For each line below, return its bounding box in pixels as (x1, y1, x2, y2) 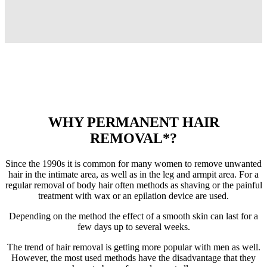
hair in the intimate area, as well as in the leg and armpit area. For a (8, 169, 259, 179)
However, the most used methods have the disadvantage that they (11, 252, 256, 263)
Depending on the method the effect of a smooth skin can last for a (9, 210, 258, 221)
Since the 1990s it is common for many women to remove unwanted (5, 158, 262, 169)
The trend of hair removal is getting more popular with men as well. (7, 241, 260, 252)
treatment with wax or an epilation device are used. (38, 190, 229, 201)
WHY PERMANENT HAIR (48, 114, 219, 130)
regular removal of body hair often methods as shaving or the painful (5, 179, 262, 190)
